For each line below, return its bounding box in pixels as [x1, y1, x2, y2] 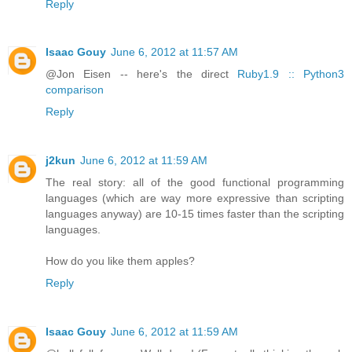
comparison [46, 83, 104, 97]
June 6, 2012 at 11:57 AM [111, 46, 238, 59]
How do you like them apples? [46, 255, 195, 268]
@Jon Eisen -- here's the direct [46, 68, 238, 81]
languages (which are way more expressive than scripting [46, 192, 344, 205]
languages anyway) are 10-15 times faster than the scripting [46, 207, 344, 221]
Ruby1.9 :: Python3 [237, 68, 344, 81]
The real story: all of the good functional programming [46, 176, 344, 189]
